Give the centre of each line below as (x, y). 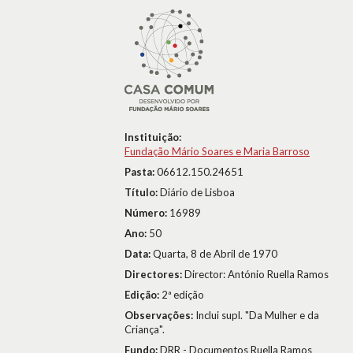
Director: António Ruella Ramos (256, 274)
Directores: (154, 274)
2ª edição (183, 295)
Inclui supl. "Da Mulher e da (257, 315)
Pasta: (141, 172)
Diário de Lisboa (197, 192)
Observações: (160, 315)
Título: (142, 192)
